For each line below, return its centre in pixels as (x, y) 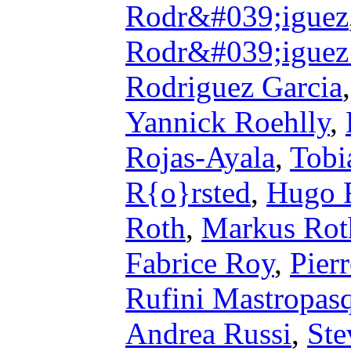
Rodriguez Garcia (234, 87)
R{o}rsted (188, 192)
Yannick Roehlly (228, 122)
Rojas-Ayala (200, 157)
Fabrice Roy (200, 263)
